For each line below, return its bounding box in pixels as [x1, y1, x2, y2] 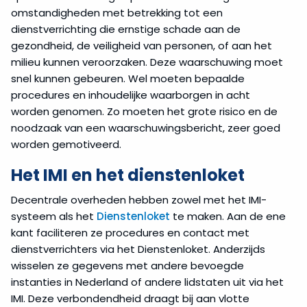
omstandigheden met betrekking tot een [11, 5, 223, 20]
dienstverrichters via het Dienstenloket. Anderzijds [11, 241, 265, 256]
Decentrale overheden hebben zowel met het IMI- [11, 192, 267, 207]
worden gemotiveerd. [11, 136, 121, 151]
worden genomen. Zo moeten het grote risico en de [11, 103, 278, 119]
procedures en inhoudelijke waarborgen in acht [11, 87, 250, 102]
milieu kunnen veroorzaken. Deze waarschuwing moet [11, 54, 283, 69]
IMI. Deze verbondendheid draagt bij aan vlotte [11, 291, 249, 306]
